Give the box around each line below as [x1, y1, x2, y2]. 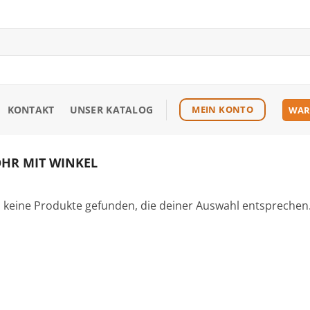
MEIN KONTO [192, 103, 254, 116]
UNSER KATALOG [69, 103, 154, 116]
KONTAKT [7, 103, 55, 116]
